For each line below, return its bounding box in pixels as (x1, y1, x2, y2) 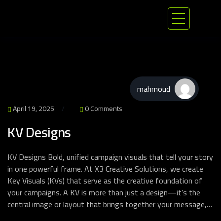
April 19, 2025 (11, 102, 54, 115)
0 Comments (83, 102, 122, 115)
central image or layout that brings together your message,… (7, 197, 212, 212)
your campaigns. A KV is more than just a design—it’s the (7, 185, 200, 200)
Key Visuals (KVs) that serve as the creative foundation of (7, 173, 202, 188)
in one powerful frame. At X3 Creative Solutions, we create (7, 161, 203, 176)
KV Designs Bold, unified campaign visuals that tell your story (7, 149, 213, 164)
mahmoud (137, 81, 170, 96)
